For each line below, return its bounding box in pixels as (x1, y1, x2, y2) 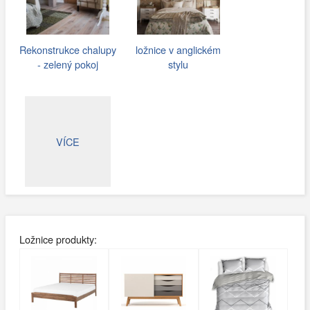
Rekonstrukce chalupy (19, 42, 116, 57)
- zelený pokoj (37, 57, 98, 72)
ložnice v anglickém (136, 42, 221, 57)
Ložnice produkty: (19, 231, 97, 246)
